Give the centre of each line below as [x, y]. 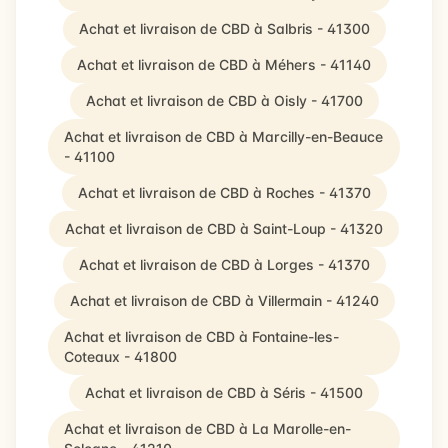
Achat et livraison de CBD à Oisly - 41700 [224, 100]
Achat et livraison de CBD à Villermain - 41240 [224, 300]
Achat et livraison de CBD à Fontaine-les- [201, 336]
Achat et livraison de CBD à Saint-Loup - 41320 [224, 228]
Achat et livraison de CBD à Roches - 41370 [224, 192]
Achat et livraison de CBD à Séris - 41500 [224, 392]
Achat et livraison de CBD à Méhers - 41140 [224, 64]
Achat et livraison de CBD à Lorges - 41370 [224, 264]
